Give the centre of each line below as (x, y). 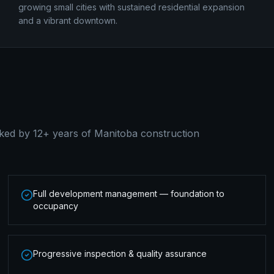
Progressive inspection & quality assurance (120, 254)
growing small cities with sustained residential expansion (131, 7)
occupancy (56, 206)
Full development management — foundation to (129, 194)
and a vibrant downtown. (68, 20)
